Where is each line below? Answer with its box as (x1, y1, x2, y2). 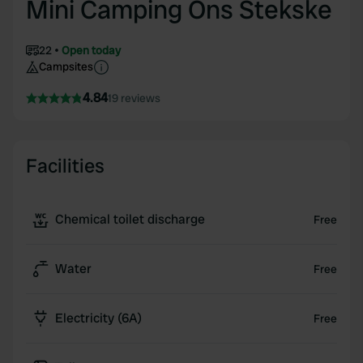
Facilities (26, 153, 105, 178)
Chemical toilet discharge (55, 211, 205, 228)
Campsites (39, 59, 93, 74)
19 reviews (108, 91, 160, 105)
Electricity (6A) (55, 310, 142, 327)
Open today (62, 43, 121, 58)
